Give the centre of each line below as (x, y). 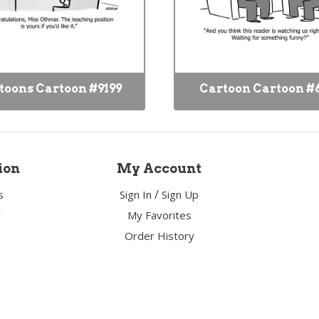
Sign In (136, 194)
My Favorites (159, 215)
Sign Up (181, 194)
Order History (159, 236)
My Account (159, 168)
